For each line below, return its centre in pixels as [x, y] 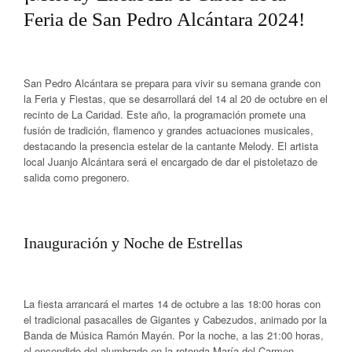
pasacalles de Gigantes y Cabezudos [169, 319]
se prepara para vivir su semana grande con [219, 82]
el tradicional [54, 319]
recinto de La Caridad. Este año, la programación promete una [165, 114]
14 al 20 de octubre [259, 98]
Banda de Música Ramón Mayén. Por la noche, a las [145, 335]
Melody [255, 145]
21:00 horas [294, 335]
